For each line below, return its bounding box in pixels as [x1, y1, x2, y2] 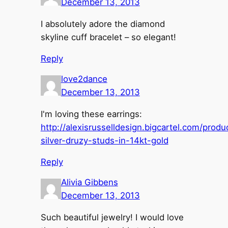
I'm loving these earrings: [40, 108, 142, 119]
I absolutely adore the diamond [40, 18, 165, 29]
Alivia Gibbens [61, 177, 118, 187]
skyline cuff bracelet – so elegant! [40, 32, 176, 42]
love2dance [61, 73, 107, 84]
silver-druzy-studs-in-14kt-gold [40, 135, 168, 146]
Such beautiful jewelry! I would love [40, 212, 184, 222]
